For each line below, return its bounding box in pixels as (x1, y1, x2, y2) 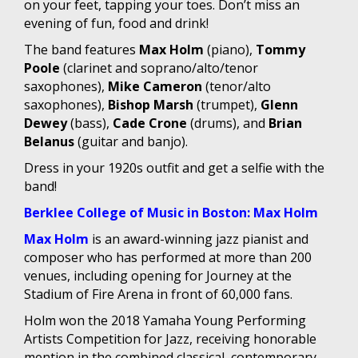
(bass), (67, 113, 113, 132)
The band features (24, 40, 139, 58)
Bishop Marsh (108, 95, 193, 113)
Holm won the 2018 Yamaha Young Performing (24, 311, 306, 329)
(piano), (204, 40, 256, 58)
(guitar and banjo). (74, 132, 188, 150)
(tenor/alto (202, 77, 271, 95)
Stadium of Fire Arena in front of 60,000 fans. (24, 284, 292, 303)
